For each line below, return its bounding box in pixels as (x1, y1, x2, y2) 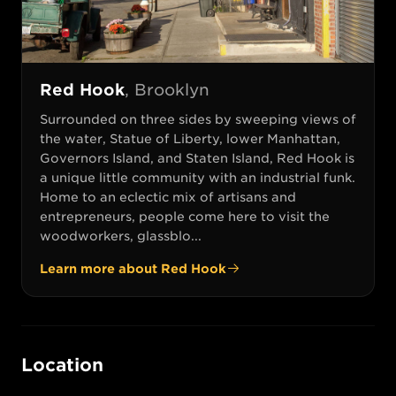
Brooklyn (134, 80, 209, 99)
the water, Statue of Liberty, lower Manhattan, (40, 131, 340, 146)
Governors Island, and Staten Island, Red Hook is (40, 150, 354, 165)
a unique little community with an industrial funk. (40, 170, 355, 185)
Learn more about (40, 261, 161, 276)
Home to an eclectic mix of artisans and (40, 189, 296, 204)
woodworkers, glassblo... (40, 228, 202, 243)
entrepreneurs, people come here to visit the (40, 209, 330, 224)
